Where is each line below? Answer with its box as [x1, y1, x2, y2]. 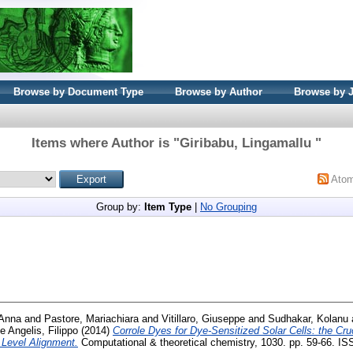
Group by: [96, 201, 144, 213]
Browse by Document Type [13, 86, 143, 98]
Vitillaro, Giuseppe [162, 312, 245, 325]
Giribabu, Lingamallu [180, 136, 315, 150]
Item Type [144, 201, 191, 213]
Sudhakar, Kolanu [268, 312, 348, 325]
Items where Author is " [32, 136, 180, 150]
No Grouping [200, 201, 257, 213]
